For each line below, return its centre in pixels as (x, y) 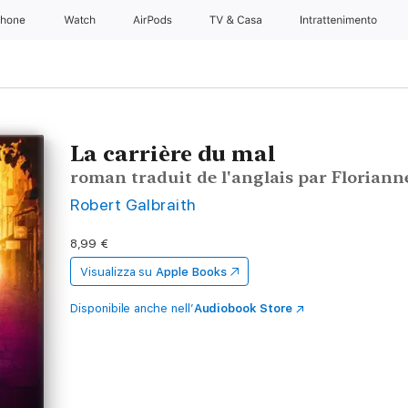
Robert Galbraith (133, 204)
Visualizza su (117, 272)
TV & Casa (238, 20)
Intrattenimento (339, 20)
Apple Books (191, 272)
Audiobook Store (243, 308)
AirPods (154, 20)
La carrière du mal (173, 153)
